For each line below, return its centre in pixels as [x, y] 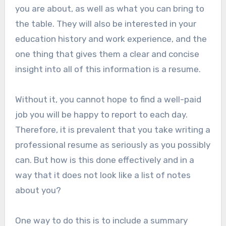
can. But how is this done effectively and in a [104, 160]
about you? [38, 190]
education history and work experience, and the [111, 39]
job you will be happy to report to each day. [101, 115]
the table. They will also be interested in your [105, 24]
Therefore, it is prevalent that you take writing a [112, 130]
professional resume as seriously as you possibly [112, 145]
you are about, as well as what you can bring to [109, 9]
